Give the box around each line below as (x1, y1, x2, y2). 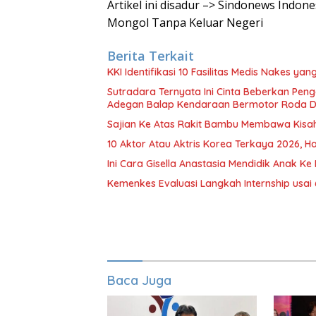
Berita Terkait (107, 47, 194, 65)
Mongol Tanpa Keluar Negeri (107, 15, 263, 31)
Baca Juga (107, 272, 171, 289)
